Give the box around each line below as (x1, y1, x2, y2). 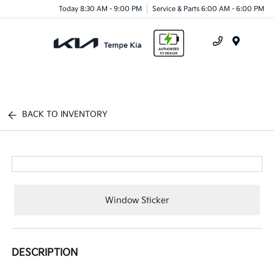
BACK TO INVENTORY (22, 109, 108, 119)
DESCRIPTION (12, 247, 78, 259)
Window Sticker (105, 194, 169, 206)
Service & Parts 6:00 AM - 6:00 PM (152, 4, 264, 13)
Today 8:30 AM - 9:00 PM (59, 4, 142, 13)
